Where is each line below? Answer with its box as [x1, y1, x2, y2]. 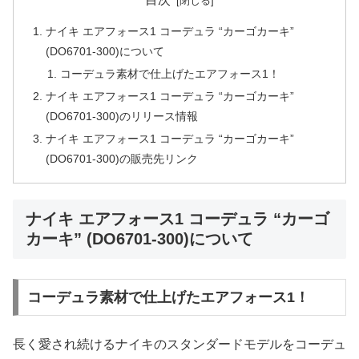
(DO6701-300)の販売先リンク [46, 151, 199, 165]
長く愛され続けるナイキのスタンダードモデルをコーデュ [13, 337, 346, 352]
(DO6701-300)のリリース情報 [46, 110, 199, 123]
